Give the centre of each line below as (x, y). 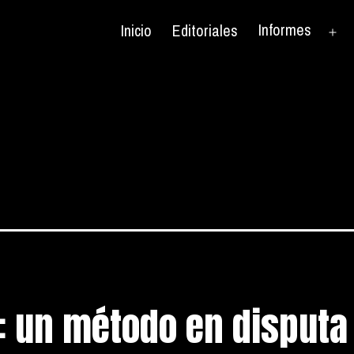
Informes (285, 30)
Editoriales (205, 30)
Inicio (136, 30)
